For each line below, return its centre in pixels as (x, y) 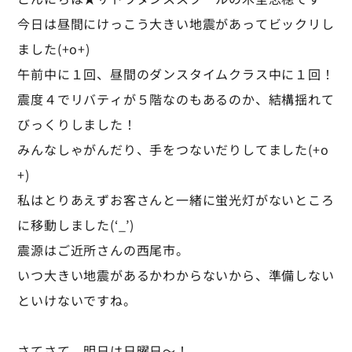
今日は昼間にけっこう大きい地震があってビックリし (176, 24)
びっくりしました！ (77, 124)
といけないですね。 (77, 300)
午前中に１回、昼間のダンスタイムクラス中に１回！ (176, 74)
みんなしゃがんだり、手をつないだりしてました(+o (173, 149)
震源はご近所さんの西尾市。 (103, 250)
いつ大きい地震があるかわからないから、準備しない (176, 275)
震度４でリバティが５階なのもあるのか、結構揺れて (176, 99)
